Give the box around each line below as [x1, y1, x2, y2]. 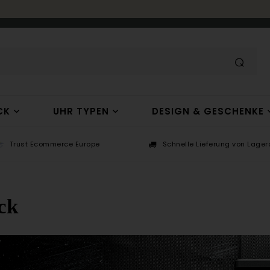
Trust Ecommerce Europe [9, 139, 100, 149]
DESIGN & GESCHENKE [151, 105, 264, 118]
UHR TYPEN [52, 105, 109, 118]
